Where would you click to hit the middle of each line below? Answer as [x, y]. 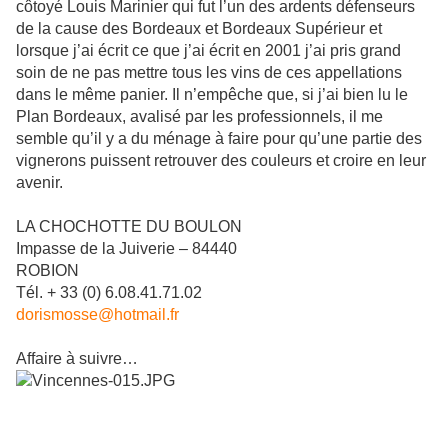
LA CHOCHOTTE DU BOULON [129, 227]
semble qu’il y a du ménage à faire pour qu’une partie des [219, 139]
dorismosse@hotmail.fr [97, 315]
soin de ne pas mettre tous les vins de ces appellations [209, 73]
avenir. [39, 183]
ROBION [47, 271]
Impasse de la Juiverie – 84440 [126, 249]
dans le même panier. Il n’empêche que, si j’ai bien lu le [212, 95]
